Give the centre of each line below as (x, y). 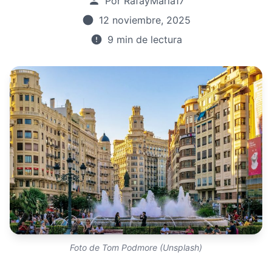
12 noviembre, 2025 (144, 20)
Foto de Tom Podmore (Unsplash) (136, 248)
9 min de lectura (144, 39)
